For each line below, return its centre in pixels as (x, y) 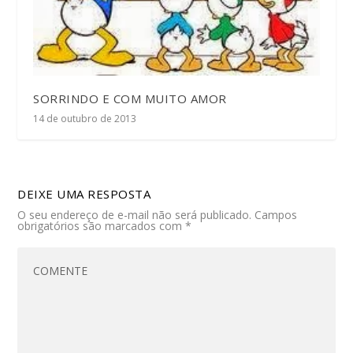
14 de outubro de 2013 (85, 119)
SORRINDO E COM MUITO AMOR (130, 99)
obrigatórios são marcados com (102, 226)
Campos (276, 215)
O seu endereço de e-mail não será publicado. (135, 215)
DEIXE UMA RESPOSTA (84, 194)
